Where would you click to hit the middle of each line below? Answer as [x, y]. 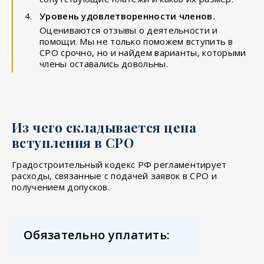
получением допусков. [61, 187]
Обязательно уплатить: [97, 235]
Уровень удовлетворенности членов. [127, 16]
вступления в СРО [73, 142]
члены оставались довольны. [104, 63]
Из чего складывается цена [104, 127]
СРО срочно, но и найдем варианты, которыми [143, 52]
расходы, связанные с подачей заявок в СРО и [114, 175]
